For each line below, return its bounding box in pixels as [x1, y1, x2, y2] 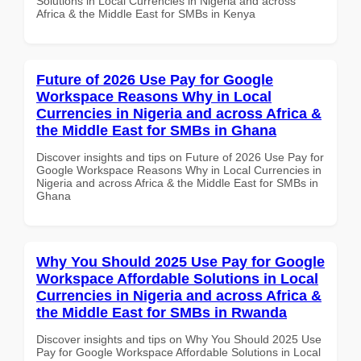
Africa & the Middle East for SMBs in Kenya [36, 6, 255, 20]
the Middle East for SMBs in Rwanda [36, 304, 287, 321]
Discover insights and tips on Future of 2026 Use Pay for [36, 150, 324, 164]
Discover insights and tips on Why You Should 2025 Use [36, 332, 322, 346]
